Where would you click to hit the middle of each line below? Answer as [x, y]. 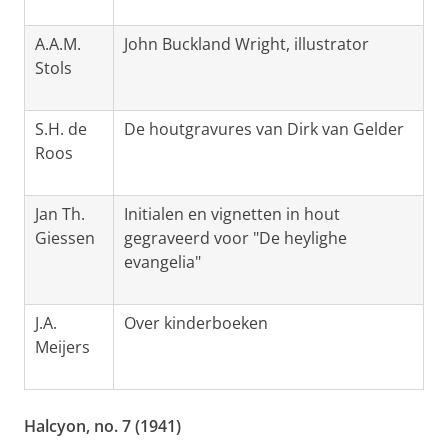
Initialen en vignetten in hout [232, 214]
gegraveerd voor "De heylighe [235, 238]
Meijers [62, 347]
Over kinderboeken [196, 323]
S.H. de [61, 129]
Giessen [65, 238]
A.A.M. [58, 44]
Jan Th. [60, 214]
